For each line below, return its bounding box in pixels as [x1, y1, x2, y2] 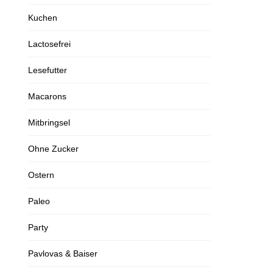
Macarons [28, 91, 66, 101]
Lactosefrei [28, 39, 71, 49]
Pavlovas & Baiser [28, 249, 97, 258]
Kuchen [28, 13, 57, 23]
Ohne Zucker [28, 144, 79, 154]
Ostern [28, 170, 54, 180]
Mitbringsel [28, 118, 70, 127]
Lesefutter [28, 65, 67, 75]
